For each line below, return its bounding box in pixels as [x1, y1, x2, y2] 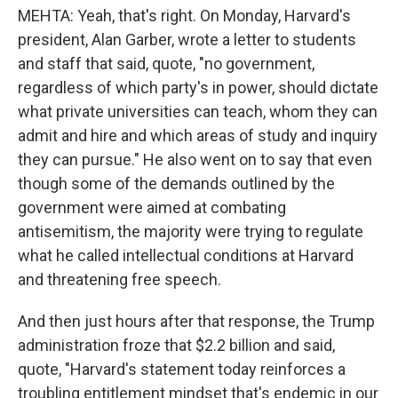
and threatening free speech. [18, 270, 221, 289]
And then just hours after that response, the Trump [18, 312, 375, 330]
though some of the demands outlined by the [18, 174, 335, 193]
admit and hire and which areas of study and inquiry [18, 126, 378, 145]
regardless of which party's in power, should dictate [18, 78, 378, 97]
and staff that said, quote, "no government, [18, 54, 314, 73]
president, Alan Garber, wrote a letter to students [18, 30, 356, 49]
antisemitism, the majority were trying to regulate [18, 222, 363, 241]
